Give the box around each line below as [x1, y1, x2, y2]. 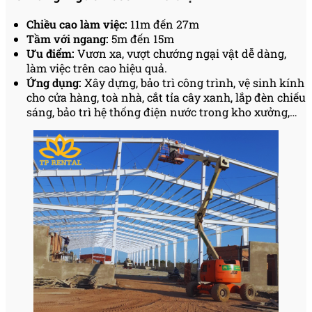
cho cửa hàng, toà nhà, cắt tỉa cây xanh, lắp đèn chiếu [26, 89, 306, 104]
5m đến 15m [111, 31, 174, 46]
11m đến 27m [130, 16, 199, 31]
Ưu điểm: [26, 45, 75, 61]
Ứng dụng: [26, 75, 81, 90]
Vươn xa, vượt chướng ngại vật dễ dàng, [75, 45, 286, 61]
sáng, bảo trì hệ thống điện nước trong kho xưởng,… [26, 104, 297, 119]
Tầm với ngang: [26, 31, 111, 46]
